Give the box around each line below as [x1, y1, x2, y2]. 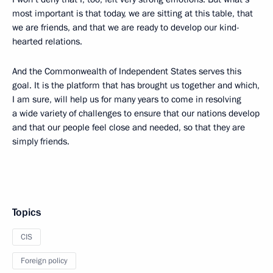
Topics [12, 205, 41, 219]
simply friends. [12, 135, 69, 147]
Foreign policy [21, 255, 68, 266]
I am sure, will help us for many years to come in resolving [12, 93, 241, 105]
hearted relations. [12, 35, 82, 48]
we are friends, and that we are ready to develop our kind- [12, 21, 239, 34]
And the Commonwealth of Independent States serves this [12, 65, 241, 77]
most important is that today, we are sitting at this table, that [12, 7, 253, 19]
